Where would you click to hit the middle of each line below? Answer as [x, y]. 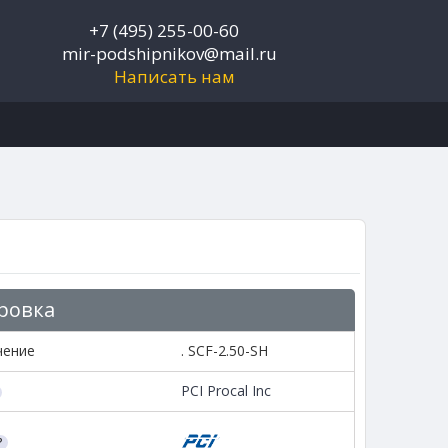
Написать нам [174, 76]
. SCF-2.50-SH [224, 351]
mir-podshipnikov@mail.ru [169, 53]
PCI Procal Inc [225, 391]
